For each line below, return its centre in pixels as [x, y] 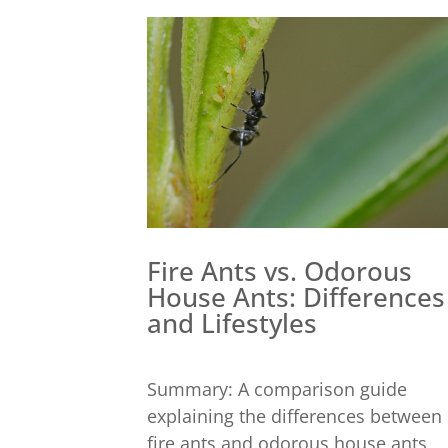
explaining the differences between [294, 415]
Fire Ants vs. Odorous [279, 270]
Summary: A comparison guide [277, 388]
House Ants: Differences [296, 296]
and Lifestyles [232, 322]
